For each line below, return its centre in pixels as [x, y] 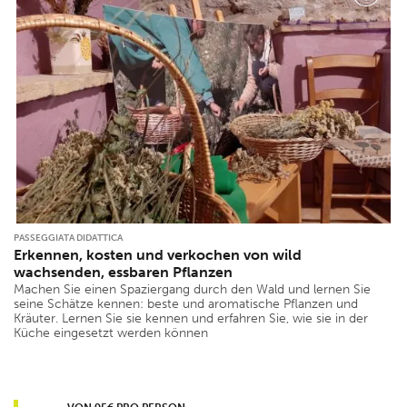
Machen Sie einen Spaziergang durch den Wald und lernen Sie [192, 289]
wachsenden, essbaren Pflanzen [123, 272]
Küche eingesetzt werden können [111, 333]
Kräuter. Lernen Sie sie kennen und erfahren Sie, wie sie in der [191, 318]
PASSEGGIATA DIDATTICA [68, 238]
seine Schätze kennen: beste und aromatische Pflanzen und [186, 303]
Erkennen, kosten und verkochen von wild [158, 254]
